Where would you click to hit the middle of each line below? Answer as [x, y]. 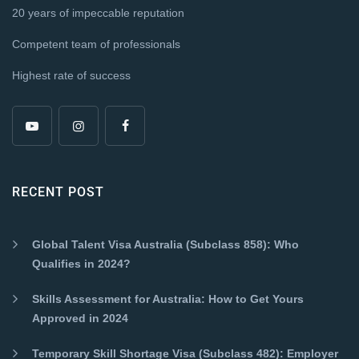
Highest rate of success [71, 75]
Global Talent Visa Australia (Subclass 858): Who [165, 244]
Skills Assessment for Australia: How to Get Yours [168, 298]
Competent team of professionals [96, 44]
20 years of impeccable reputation [98, 12]
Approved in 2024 [80, 318]
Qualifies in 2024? [81, 263]
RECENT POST [58, 192]
